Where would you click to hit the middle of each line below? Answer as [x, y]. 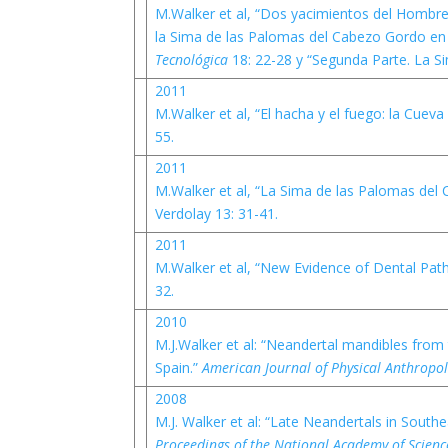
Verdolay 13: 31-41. [216, 213]
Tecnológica [193, 59]
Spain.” [178, 367]
